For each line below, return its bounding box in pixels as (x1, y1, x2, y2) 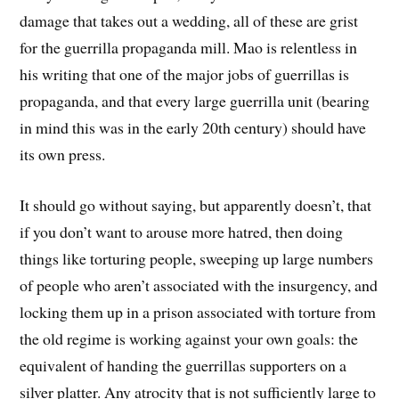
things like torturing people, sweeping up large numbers (20, 247, 374, 269)
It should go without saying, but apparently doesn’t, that (20, 193, 372, 216)
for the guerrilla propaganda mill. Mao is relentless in (20, 37, 358, 59)
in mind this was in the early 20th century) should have (20, 117, 367, 139)
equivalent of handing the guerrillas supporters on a (20, 354, 347, 376)
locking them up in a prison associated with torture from (20, 300, 377, 322)
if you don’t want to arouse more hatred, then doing (20, 220, 344, 242)
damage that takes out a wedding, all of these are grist (20, 10, 359, 32)
